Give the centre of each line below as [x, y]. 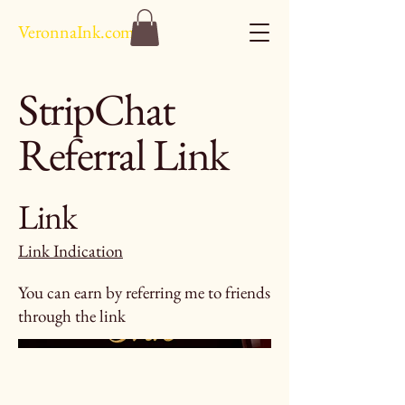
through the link [72, 316]
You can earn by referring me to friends [144, 292]
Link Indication [71, 251]
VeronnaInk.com [77, 32]
